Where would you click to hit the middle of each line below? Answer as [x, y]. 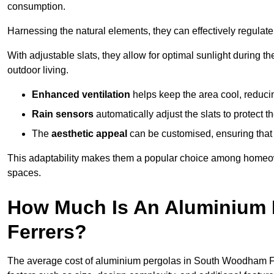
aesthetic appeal [89, 134]
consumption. [36, 7]
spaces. [24, 173]
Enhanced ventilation [81, 95]
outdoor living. [38, 70]
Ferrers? [47, 232]
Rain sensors [63, 114]
